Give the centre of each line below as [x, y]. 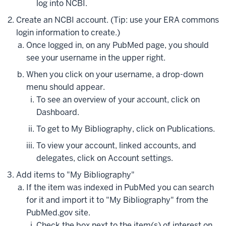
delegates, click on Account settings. [105, 158]
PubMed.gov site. [58, 213]
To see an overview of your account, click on [118, 100]
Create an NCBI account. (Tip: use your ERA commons [118, 20]
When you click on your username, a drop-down [115, 74]
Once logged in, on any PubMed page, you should [118, 45]
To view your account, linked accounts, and [116, 146]
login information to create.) [68, 33]
